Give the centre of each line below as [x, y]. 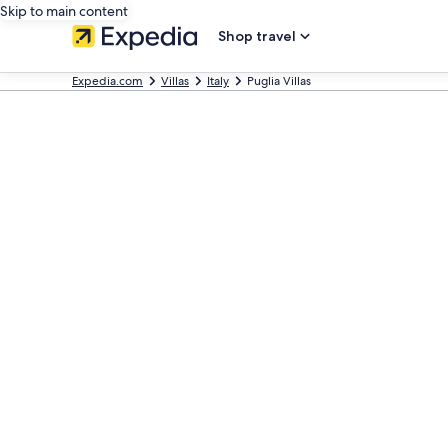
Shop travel [257, 36]
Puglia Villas [279, 81]
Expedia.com [107, 81]
